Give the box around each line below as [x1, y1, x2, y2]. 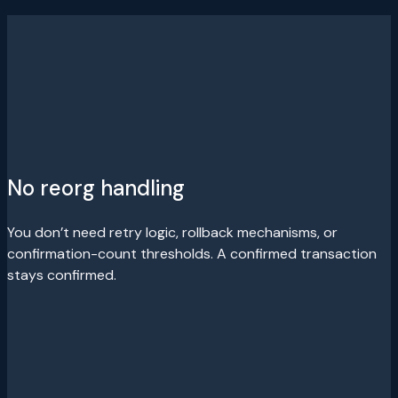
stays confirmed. [7, 266, 116, 285]
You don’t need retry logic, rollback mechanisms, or [7, 223, 338, 243]
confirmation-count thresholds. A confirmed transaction [7, 244, 377, 264]
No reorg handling [7, 174, 185, 203]
